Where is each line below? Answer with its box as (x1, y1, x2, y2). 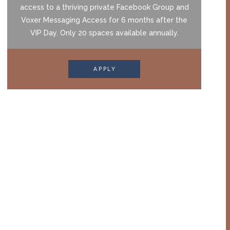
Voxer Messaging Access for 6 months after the (21, 15, 188, 24)
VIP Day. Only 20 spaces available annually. (30, 28, 179, 37)
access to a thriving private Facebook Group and (20, 3, 189, 11)
